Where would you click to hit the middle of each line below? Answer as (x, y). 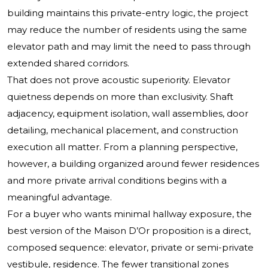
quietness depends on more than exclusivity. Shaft (120, 97)
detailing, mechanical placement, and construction (123, 130)
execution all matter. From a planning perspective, (122, 147)
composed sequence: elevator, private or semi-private (130, 248)
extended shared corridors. (68, 63)
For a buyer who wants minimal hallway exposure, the (130, 214)
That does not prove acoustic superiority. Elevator (119, 80)
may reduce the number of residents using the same (127, 30)
